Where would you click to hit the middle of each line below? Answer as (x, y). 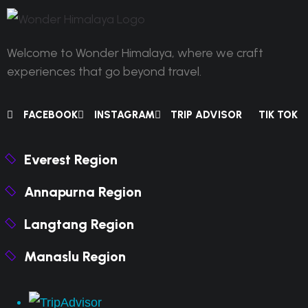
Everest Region (71, 159)
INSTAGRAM (124, 115)
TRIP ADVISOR (207, 115)
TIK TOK (278, 115)
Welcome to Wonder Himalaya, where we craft (135, 53)
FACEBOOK (50, 115)
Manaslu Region (75, 256)
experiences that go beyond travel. (104, 71)
